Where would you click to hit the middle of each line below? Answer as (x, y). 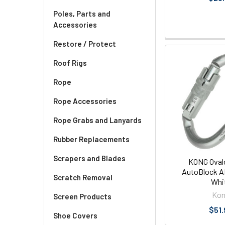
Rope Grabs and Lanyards (97, 120)
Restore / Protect (85, 44)
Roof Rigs (70, 63)
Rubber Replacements (91, 139)
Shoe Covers (75, 215)
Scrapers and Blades (89, 158)
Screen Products (82, 196)
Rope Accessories (85, 101)
